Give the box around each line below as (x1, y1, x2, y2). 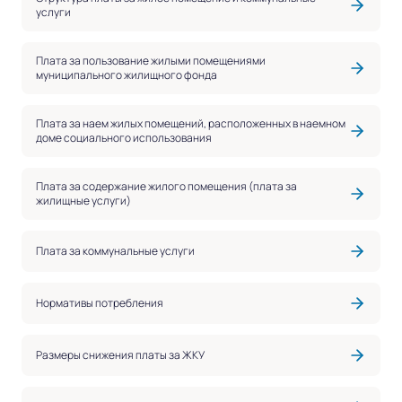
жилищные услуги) (36, 192, 131, 208)
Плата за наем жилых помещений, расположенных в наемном (36, 115, 345, 131)
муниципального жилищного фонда (36, 66, 217, 83)
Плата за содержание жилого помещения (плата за (36, 178, 297, 194)
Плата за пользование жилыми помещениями (36, 52, 266, 68)
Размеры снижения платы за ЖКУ (36, 346, 205, 363)
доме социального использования (36, 129, 212, 145)
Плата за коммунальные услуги (36, 242, 195, 258)
